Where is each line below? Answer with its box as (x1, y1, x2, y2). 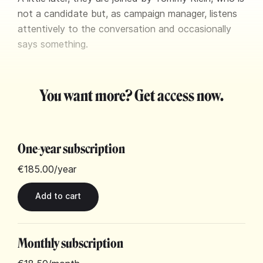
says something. (18, 38, 88, 50)
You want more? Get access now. (39, 87, 224, 105)
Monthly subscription (18, 235, 123, 251)
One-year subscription (18, 141, 125, 157)
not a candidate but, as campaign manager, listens (18, 8, 237, 19)
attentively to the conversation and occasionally (18, 23, 231, 35)
